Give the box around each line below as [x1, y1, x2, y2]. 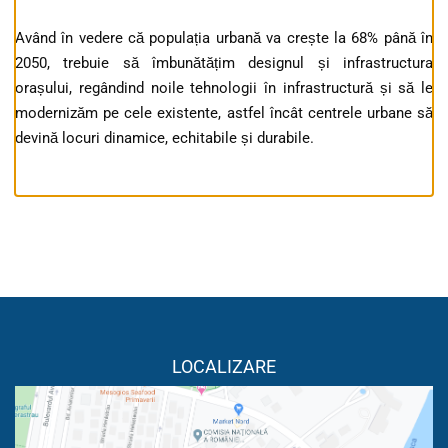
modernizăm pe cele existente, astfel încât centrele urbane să [15, 104, 433, 123]
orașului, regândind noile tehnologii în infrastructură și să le [15, 79, 433, 98]
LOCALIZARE [172, 356, 276, 378]
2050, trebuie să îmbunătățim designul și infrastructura [15, 54, 433, 73]
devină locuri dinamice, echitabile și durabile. [15, 129, 314, 148]
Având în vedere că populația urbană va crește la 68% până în [15, 29, 433, 48]
